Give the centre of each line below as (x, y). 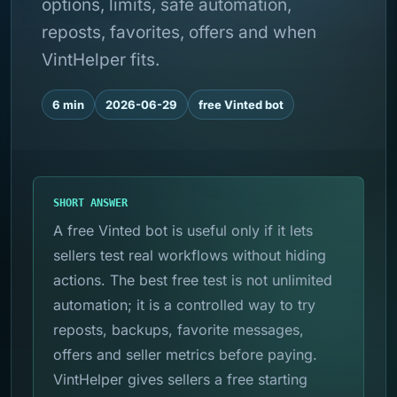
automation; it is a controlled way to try (184, 305)
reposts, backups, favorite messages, (179, 330)
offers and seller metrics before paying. (185, 354)
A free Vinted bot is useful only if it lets (183, 230)
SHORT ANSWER (90, 203)
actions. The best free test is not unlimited (193, 280)
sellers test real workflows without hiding (190, 255)
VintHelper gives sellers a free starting (180, 379)
